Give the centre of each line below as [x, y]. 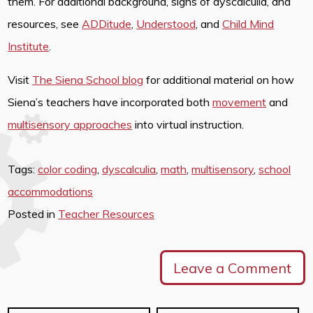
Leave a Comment [233, 268]
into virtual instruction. [188, 125]
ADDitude [107, 24]
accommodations [51, 192]
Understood [166, 24]
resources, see [45, 24]
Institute [29, 46]
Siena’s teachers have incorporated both [110, 102]
